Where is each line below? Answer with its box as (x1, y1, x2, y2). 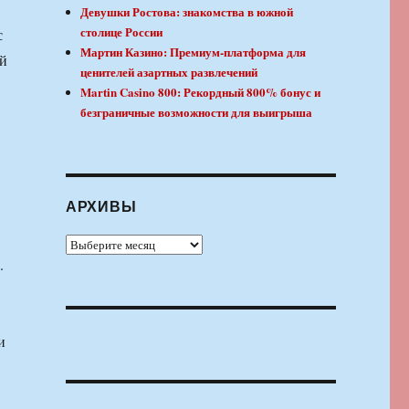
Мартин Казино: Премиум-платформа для (80, 43, 307, 61)
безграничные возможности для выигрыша (80, 103, 313, 121)
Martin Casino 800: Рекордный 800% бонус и (80, 83, 321, 101)
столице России (80, 23, 163, 41)
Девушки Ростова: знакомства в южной (80, 3, 294, 21)
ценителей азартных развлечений (80, 63, 258, 81)
